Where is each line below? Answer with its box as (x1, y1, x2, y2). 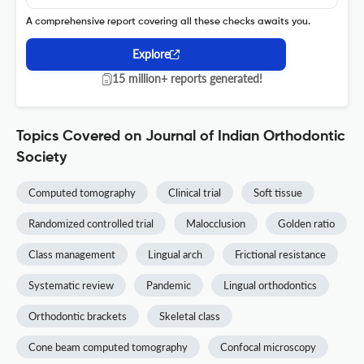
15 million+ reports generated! (111, 71, 262, 86)
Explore (132, 47, 170, 62)
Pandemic (146, 279, 191, 292)
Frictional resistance (235, 248, 326, 262)
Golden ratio (278, 217, 335, 231)
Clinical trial (168, 186, 221, 200)
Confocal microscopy (220, 340, 316, 354)
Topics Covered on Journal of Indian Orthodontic (16, 129, 345, 145)
